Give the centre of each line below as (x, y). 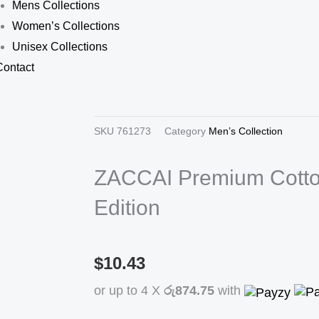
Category (185, 131)
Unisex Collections (60, 47)
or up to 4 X (129, 290)
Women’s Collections (66, 26)
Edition (127, 207)
